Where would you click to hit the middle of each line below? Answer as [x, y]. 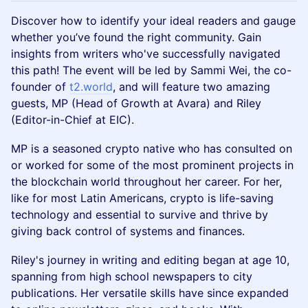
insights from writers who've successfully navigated [146, 54]
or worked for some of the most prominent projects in [152, 165]
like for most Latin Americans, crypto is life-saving [142, 198]
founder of [40, 87]
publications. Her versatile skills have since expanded [150, 293]
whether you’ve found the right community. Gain [136, 37]
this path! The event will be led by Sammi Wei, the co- [151, 70]
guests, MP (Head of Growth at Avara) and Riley [136, 103]
